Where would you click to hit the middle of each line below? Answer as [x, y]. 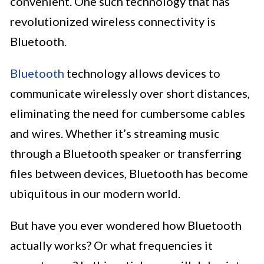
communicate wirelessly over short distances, [130, 93]
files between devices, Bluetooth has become [129, 174]
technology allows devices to [142, 73]
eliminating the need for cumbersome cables [128, 113]
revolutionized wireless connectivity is [113, 22]
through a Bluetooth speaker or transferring [126, 154]
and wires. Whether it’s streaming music [115, 133]
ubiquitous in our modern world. [95, 194]
